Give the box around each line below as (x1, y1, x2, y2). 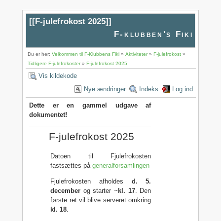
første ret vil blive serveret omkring (50, 196, 151, 204)
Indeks (139, 85, 159, 93)
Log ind (172, 85, 193, 93)
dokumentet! (29, 111, 68, 119)
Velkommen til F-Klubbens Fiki (52, 51, 120, 57)
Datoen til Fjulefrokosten (50, 152, 151, 160)
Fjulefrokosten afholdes (50, 177, 132, 185)
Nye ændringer (83, 85, 126, 93)
